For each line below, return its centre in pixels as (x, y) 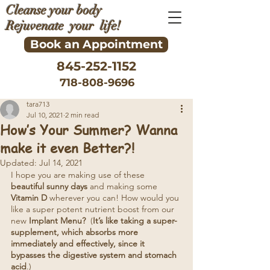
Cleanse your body (54, 10)
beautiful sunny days (50, 186)
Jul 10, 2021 (45, 115)
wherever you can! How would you (114, 198)
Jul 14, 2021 (61, 163)
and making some (125, 186)
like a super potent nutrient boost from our (94, 209)
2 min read (82, 115)
